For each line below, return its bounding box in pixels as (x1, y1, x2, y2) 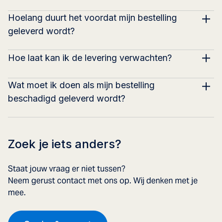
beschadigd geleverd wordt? (8, 93, 125, 104)
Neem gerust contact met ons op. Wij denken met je (8, 175, 198, 186)
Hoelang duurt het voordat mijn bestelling (8, 12, 177, 23)
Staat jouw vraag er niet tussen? (8, 163, 125, 174)
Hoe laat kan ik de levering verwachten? (8, 53, 172, 63)
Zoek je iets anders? (8, 136, 121, 151)
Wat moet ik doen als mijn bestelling (8, 79, 155, 90)
